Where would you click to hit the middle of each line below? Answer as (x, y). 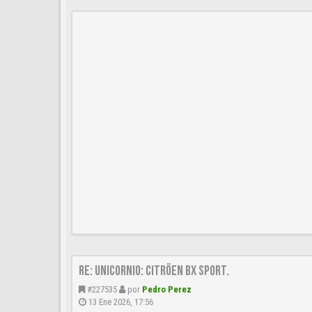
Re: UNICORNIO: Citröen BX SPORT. (154, 271)
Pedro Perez (167, 289)
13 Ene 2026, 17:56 (121, 302)
